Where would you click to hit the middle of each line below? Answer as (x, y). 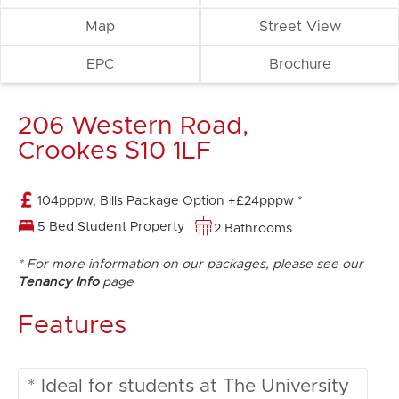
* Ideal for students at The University (188, 386)
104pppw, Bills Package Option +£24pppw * (170, 201)
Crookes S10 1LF (114, 151)
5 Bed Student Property (111, 227)
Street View (300, 27)
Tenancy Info (58, 282)
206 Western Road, (133, 126)
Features (72, 326)
